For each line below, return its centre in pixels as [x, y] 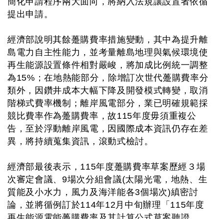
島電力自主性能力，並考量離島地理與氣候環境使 [108, 52]
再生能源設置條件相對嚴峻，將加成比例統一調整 [108, 65]
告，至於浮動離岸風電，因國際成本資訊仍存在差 [108, 129]
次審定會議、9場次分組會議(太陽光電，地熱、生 [108, 179]
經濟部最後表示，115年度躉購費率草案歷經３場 [107, 167]
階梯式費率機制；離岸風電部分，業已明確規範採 [108, 103]
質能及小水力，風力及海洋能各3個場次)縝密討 [103, 192]
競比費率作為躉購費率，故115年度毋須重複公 [102, 116]
